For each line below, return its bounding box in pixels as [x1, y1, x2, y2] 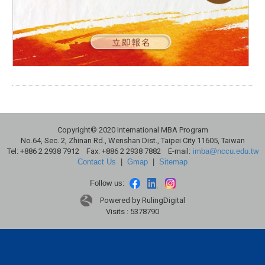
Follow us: [89, 178, 130, 188]
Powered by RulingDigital [99, 195, 185, 205]
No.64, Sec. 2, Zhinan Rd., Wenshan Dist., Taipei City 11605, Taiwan [20, 135, 245, 145]
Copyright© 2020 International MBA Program [57, 125, 208, 134]
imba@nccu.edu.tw [192, 146, 258, 156]
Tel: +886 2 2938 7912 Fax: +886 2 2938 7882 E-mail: [7, 146, 190, 156]
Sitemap [159, 157, 188, 166]
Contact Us [77, 157, 116, 166]
